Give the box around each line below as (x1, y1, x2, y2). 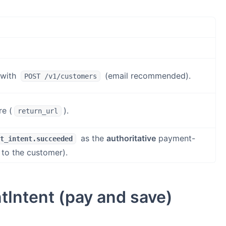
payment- (156, 133, 195, 143)
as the (78, 133, 106, 143)
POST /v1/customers (24, 72, 97, 80)
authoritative (106, 133, 156, 143)
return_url (18, 107, 58, 115)
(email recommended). (102, 71, 191, 81)
